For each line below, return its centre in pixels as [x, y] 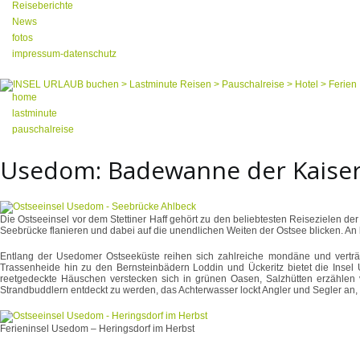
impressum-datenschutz [64, 54]
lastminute [35, 113]
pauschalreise [43, 129]
